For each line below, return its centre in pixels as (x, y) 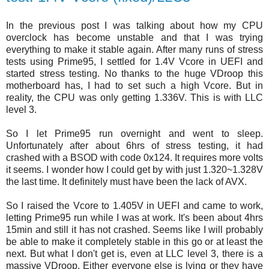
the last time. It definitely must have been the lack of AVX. (126, 182)
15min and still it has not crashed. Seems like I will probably (134, 230)
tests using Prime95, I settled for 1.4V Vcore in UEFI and (134, 62)
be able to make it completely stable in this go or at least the (134, 242)
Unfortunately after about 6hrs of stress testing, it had (134, 146)
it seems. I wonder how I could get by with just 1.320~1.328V (134, 170)
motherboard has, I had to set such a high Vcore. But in (134, 86)
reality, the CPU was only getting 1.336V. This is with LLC (134, 98)
